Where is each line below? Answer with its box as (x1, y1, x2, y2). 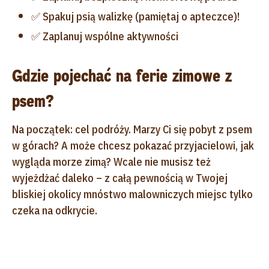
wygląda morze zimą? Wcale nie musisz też (12, 154, 211, 169)
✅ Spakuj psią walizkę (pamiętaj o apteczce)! (31, 9, 240, 23)
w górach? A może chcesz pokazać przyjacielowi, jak (12, 138, 254, 153)
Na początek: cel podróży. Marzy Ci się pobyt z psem (12, 122, 252, 136)
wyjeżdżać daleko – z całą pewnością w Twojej (12, 171, 228, 185)
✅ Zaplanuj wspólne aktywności (31, 29, 178, 43)
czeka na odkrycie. (12, 203, 97, 217)
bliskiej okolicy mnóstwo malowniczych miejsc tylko (12, 187, 253, 201)
